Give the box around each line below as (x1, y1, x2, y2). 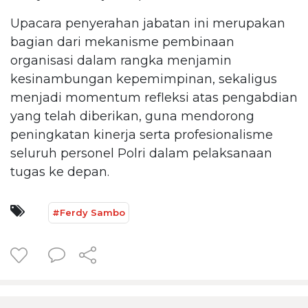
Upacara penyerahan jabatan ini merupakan (10, 15, 285, 31)
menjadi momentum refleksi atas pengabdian (10, 89, 298, 105)
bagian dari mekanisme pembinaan (10, 34, 234, 49)
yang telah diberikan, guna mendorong (10, 108, 254, 124)
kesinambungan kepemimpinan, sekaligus (10, 71, 277, 87)
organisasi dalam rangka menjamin (10, 52, 232, 68)
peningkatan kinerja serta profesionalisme (10, 126, 273, 142)
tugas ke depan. (10, 164, 109, 179)
